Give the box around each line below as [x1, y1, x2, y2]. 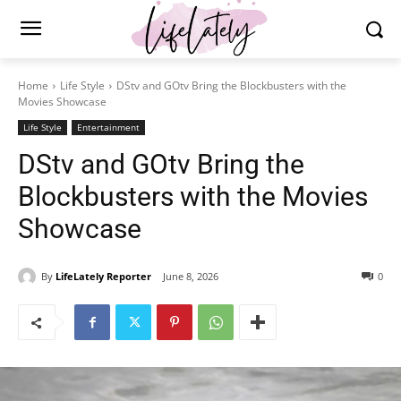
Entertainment [77, 121, 140, 134]
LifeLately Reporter [55, 269, 151, 283]
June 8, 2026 [163, 269, 218, 284]
